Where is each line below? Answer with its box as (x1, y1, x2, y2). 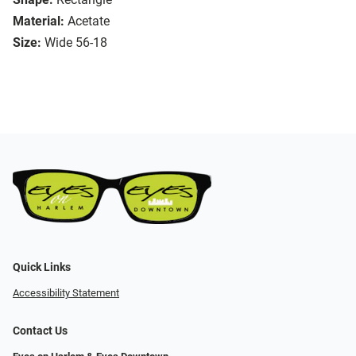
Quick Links (13, 260, 71, 274)
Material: (13, 14, 64, 29)
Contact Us (13, 323, 68, 338)
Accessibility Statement (13, 286, 119, 299)
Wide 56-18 (44, 35, 107, 51)
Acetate (68, 14, 110, 29)
